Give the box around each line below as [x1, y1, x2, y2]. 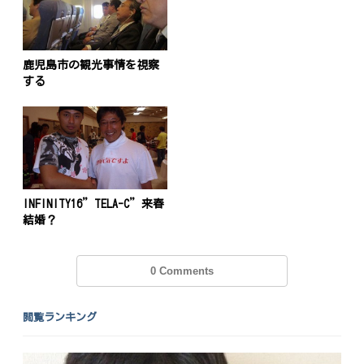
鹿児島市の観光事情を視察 [23, 58, 160, 71]
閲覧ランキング [23, 312, 97, 323]
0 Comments [149, 264, 214, 277]
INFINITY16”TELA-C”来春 [23, 197, 165, 210]
